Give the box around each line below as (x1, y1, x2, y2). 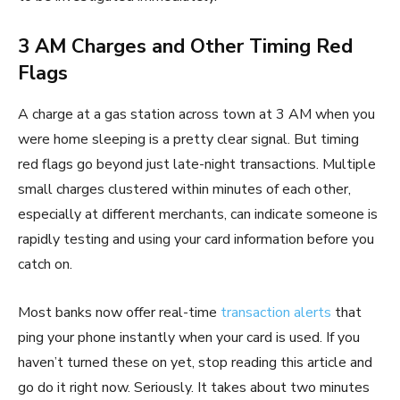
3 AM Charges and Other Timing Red (18, 32, 353, 60)
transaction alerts (221, 302, 331, 322)
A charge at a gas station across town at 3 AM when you (18, 104, 375, 124)
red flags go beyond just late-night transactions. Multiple (18, 154, 376, 174)
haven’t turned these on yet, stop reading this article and (18, 352, 372, 372)
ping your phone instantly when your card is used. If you (18, 327, 360, 347)
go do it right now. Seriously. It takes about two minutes (18, 377, 370, 397)
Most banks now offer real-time (18, 302, 221, 322)
